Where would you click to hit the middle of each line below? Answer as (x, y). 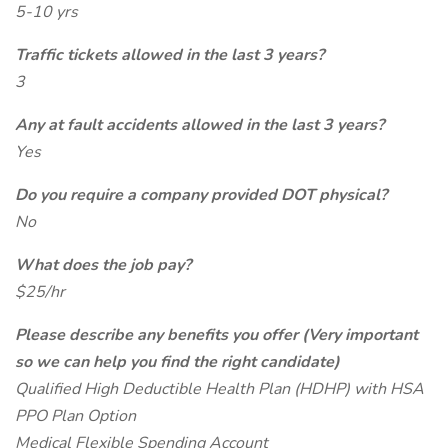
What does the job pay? (103, 265)
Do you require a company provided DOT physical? (201, 195)
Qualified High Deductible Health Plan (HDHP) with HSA (219, 389)
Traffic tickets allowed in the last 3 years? (169, 55)
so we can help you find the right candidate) (177, 362)
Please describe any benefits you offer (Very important (216, 335)
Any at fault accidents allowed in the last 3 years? (199, 125)
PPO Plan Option (75, 416)
